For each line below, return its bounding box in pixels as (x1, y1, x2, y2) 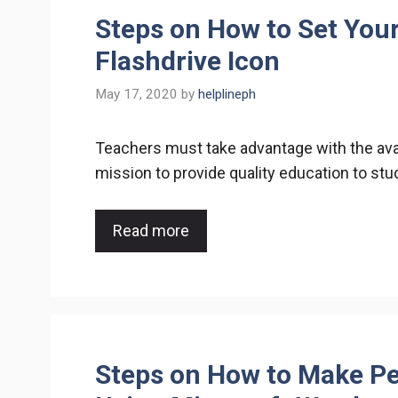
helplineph (198, 85, 256, 102)
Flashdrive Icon (95, 45, 280, 76)
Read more (113, 220, 189, 240)
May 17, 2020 (95, 85, 178, 102)
